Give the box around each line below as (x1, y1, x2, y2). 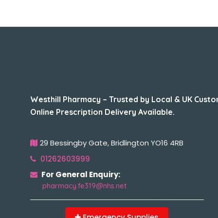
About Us (30, 68, 100, 91)
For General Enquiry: (40, 169, 120, 180)
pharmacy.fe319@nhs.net (42, 181, 127, 190)
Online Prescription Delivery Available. (30, 107, 175, 117)
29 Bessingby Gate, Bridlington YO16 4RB (40, 137, 183, 148)
